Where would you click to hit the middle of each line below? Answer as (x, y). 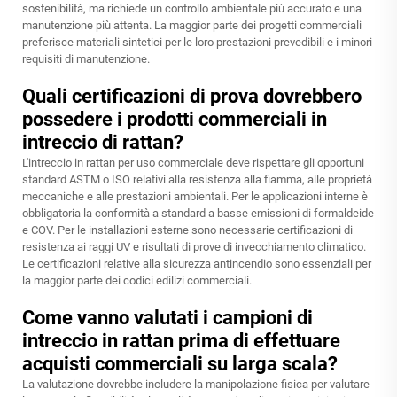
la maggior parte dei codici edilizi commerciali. (137, 281)
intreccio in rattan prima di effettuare (181, 341)
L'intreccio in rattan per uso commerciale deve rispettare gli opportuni (193, 163)
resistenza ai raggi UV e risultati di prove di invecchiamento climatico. (194, 247)
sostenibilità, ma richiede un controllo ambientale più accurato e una (192, 9)
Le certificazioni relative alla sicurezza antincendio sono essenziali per (197, 264)
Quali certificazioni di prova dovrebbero (192, 97)
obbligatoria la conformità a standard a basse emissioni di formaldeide (198, 214)
